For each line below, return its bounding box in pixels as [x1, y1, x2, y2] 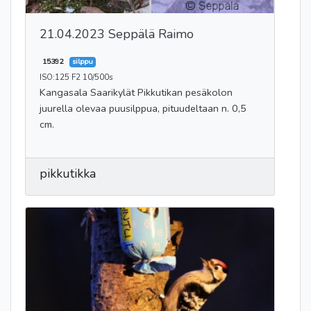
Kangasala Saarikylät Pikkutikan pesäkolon [40, 85, 233, 100]
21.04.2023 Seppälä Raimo [40, 26, 194, 43]
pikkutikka [40, 165, 96, 183]
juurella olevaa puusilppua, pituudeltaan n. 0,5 [40, 101, 246, 116]
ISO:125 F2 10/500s [40, 72, 113, 83]
